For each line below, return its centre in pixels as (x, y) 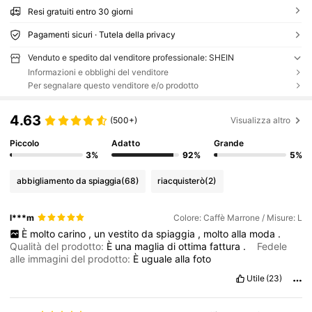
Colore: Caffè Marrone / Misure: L (237, 217)
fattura (227, 247)
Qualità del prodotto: (58, 247)
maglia (151, 247)
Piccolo (25, 143)
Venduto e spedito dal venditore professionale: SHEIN (131, 57)
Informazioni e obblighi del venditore (98, 72)
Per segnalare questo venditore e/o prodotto (113, 85)
